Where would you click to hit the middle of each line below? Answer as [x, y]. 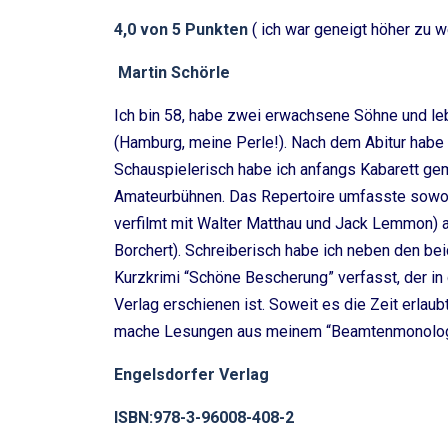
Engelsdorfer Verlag [191, 375]
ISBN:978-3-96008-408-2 [204, 418]
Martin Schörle [172, 73]
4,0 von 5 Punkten [183, 30]
